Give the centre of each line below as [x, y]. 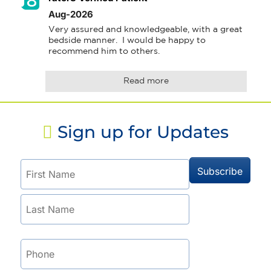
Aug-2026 [71, 15]
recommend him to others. [104, 52]
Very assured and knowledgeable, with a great [145, 30]
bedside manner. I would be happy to [127, 41]
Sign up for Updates [141, 132]
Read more [146, 81]
